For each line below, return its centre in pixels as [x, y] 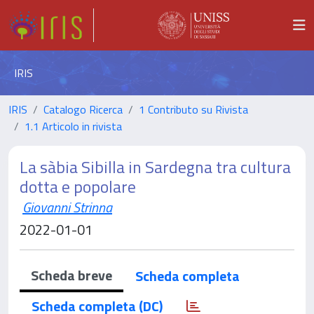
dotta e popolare [78, 186]
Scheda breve [71, 275]
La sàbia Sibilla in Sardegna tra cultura [155, 167]
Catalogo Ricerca [83, 109]
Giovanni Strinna [67, 207]
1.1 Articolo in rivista [73, 126]
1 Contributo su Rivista [193, 109]
